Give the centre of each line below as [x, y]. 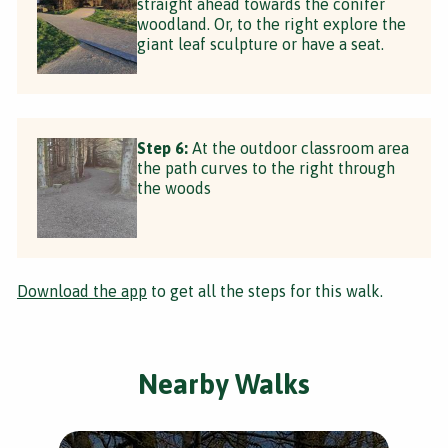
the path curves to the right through [266, 167]
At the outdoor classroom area [298, 147]
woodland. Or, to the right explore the [271, 23]
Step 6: [162, 147]
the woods [174, 187]
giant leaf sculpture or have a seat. [260, 43]
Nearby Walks [224, 383]
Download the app [82, 290]
